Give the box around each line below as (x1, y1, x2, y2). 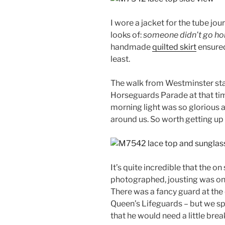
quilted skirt (152, 42, 196, 52)
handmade (110, 42, 152, 52)
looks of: (110, 30, 143, 40)
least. (110, 54, 130, 64)
